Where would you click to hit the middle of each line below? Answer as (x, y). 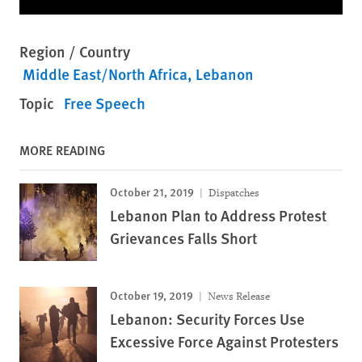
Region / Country (75, 51)
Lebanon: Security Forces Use (207, 318)
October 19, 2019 (152, 295)
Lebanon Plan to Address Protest (218, 215)
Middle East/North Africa (105, 74)
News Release (238, 296)
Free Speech (105, 103)
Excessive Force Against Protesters (224, 341)
